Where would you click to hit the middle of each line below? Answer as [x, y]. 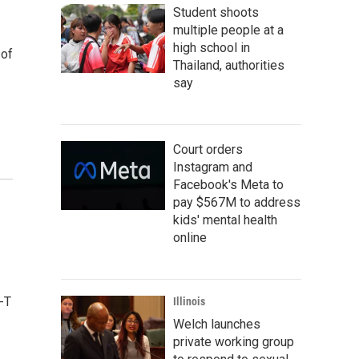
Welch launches [217, 324]
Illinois [189, 301]
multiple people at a [228, 30]
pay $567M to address [237, 202]
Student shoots [216, 12]
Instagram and [213, 167]
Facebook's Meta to [228, 185]
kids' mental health [225, 220]
